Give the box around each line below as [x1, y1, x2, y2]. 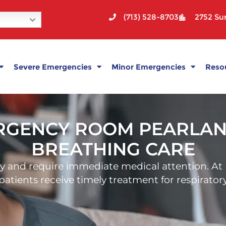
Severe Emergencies [13, 62, 92, 72]
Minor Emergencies [111, 62, 186, 72]
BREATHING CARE [31, 138, 195, 160]
